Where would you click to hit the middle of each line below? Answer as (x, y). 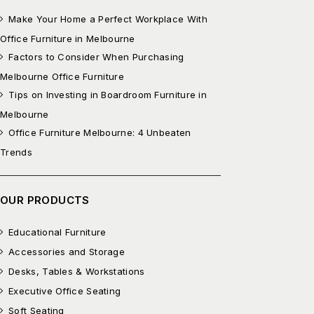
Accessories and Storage (67, 251)
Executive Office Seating (65, 291)
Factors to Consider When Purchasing (96, 56)
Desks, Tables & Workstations (77, 271)
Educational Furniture (57, 232)
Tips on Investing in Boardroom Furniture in (108, 94)
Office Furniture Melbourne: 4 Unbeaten (100, 132)
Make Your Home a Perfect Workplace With (108, 19)
